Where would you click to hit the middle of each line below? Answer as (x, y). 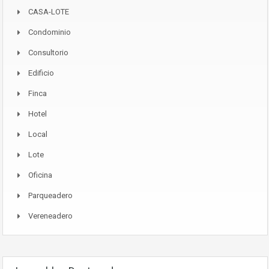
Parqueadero (50, 195)
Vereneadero (50, 216)
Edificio (41, 73)
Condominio (50, 32)
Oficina (40, 175)
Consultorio (48, 53)
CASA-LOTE (49, 12)
